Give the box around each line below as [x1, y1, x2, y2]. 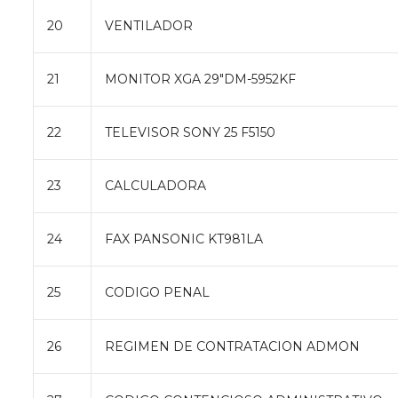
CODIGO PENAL [105, 283, 210, 300]
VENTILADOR [105, 17, 193, 34]
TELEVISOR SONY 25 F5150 [105, 123, 275, 140]
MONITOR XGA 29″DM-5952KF [105, 70, 296, 87]
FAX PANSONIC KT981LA [105, 230, 263, 247]
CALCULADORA [105, 177, 206, 194]
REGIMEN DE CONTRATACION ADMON [105, 338, 360, 354]
